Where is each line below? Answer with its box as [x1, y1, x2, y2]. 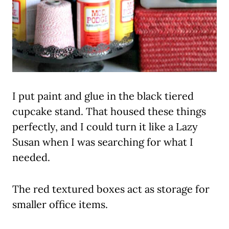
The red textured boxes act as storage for [12, 182, 210, 196]
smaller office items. [12, 198, 108, 211]
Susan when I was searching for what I [12, 135, 193, 149]
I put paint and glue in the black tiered [12, 89, 194, 103]
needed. [12, 151, 50, 164]
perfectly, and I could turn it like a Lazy [12, 120, 198, 133]
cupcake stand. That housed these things [12, 105, 206, 118]
